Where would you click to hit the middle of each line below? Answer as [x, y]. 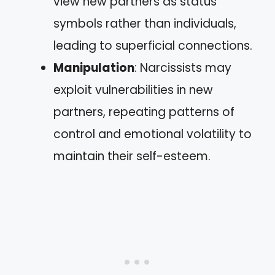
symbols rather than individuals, [145, 24]
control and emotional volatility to [153, 134]
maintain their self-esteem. [132, 156]
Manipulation [94, 68]
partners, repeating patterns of [144, 112]
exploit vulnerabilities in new [133, 90]
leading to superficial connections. [153, 46]
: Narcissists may [183, 68]
